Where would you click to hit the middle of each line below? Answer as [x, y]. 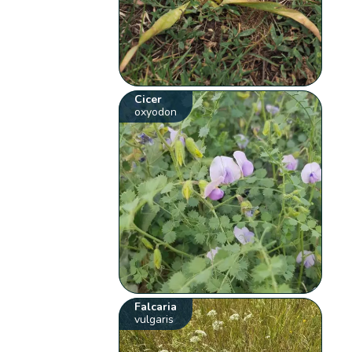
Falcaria [156, 306]
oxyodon [156, 112]
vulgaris [154, 319]
